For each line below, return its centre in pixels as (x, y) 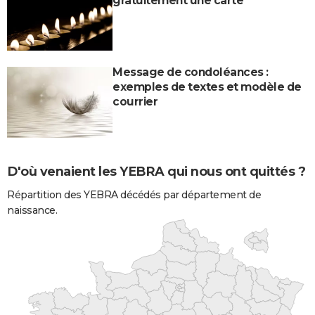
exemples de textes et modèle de (207, 87)
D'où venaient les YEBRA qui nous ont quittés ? (156, 172)
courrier (135, 102)
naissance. (32, 210)
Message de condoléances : (191, 72)
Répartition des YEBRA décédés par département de (134, 194)
